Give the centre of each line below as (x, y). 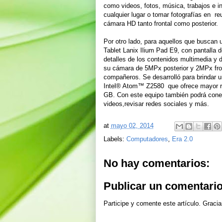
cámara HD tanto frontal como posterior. (161, 24)
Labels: (115, 139)
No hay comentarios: (156, 163)
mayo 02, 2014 (132, 126)
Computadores (147, 139)
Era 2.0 (182, 139)
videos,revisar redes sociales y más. (157, 104)
